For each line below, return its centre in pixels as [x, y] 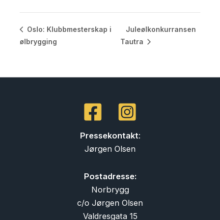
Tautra [133, 41]
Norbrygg [110, 189]
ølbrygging [38, 41]
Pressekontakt [109, 135]
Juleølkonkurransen [161, 29]
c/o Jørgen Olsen [110, 203]
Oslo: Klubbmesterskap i [68, 29]
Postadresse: [110, 176]
